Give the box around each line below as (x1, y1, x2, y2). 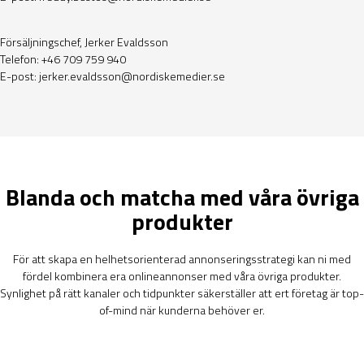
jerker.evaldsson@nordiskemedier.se (39, 67, 225, 84)
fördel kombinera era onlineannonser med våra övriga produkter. (23, 267, 341, 285)
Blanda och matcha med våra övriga (5, 180, 359, 215)
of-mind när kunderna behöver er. (99, 301, 265, 319)
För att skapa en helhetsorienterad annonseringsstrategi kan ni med (13, 250, 351, 268)
